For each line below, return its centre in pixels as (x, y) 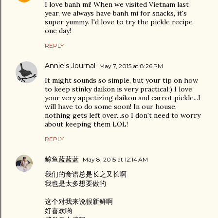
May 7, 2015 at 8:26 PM (131, 66)
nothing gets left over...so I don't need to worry (123, 115)
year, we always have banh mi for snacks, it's (116, 13)
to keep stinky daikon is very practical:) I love (118, 89)
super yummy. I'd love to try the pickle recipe (119, 22)
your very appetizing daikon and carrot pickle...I (123, 98)
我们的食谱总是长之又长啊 (86, 174)
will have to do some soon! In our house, (111, 106)
